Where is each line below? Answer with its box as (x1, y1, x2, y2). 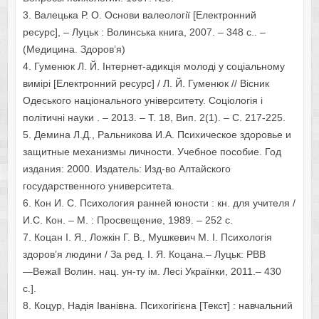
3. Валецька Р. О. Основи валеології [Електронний (22, 9, 256, 21)
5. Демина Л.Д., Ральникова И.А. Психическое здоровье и (22, 129, 291, 141)
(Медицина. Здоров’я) (22, 43, 125, 56)
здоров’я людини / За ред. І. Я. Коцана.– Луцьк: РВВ (22, 249, 266, 261)
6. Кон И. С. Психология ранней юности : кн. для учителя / (22, 197, 296, 209)
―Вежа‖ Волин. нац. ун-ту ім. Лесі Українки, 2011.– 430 (22, 266, 281, 278)
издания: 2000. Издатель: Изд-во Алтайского (22, 163, 231, 175)
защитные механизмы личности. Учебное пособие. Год (22, 146, 281, 158)
